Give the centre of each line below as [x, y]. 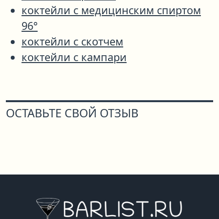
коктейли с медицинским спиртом [111, 10]
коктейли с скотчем [72, 42]
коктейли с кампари [74, 57]
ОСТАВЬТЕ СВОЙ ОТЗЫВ [72, 113]
